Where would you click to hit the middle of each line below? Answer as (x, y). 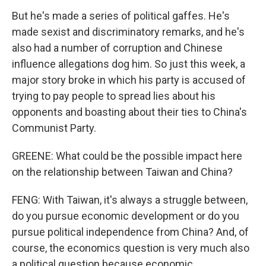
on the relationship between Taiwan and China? (122, 172)
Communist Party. (54, 128)
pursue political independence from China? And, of (130, 232)
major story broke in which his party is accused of (129, 80)
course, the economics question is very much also (131, 248)
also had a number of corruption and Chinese (117, 48)
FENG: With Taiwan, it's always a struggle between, (130, 200)
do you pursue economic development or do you (126, 216)
